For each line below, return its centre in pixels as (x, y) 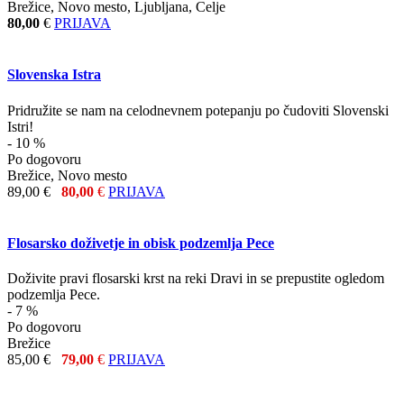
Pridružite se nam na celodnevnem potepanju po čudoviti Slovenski (198, 110)
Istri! (20, 126)
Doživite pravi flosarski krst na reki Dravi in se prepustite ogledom (196, 279)
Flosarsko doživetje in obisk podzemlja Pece (141, 243)
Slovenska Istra (54, 75)
